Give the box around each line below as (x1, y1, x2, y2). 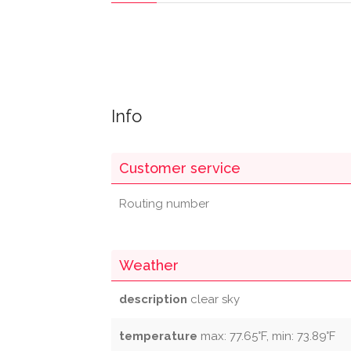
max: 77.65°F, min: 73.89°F (197, 329, 335, 343)
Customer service (119, 160, 241, 176)
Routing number (119, 197, 209, 211)
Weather (119, 257, 179, 273)
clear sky (187, 292, 240, 306)
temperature (119, 329, 197, 343)
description (119, 292, 187, 306)
